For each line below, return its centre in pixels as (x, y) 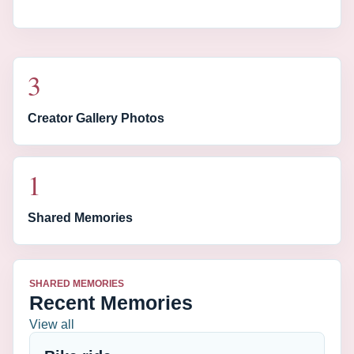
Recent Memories (111, 303)
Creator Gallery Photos (96, 118)
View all (52, 324)
